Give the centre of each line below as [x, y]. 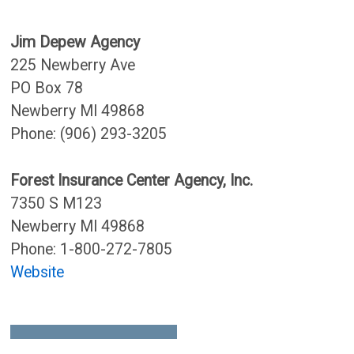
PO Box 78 [47, 88]
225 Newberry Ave [73, 65]
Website [38, 272]
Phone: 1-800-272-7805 [92, 249]
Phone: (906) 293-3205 [89, 134]
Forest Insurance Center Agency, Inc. [132, 181]
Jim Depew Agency [75, 42]
